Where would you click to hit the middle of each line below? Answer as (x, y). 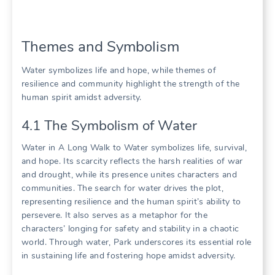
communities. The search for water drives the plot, (123, 188)
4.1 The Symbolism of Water (109, 125)
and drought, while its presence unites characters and (129, 175)
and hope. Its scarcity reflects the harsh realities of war (132, 161)
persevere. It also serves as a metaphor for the (115, 215)
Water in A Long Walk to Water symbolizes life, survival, (134, 148)
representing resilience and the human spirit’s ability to (131, 202)
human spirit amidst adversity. (82, 97)
